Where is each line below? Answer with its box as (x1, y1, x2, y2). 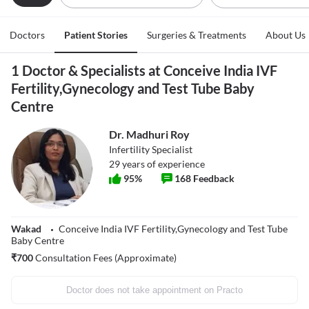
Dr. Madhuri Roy (109, 128, 190, 141)
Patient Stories (64, 29, 128, 41)
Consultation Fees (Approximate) (33, 252, 177, 264)
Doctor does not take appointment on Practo (66, 285, 243, 296)
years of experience (120, 158, 205, 170)
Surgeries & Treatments (147, 29, 246, 41)
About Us (266, 29, 306, 41)
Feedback (193, 172, 235, 185)
